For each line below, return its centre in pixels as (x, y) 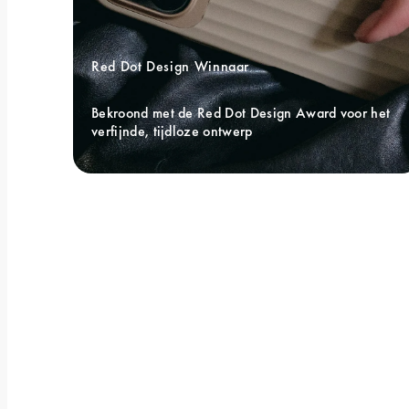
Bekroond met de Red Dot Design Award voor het (241, 113)
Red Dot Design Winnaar (173, 67)
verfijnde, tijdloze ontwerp (172, 131)
